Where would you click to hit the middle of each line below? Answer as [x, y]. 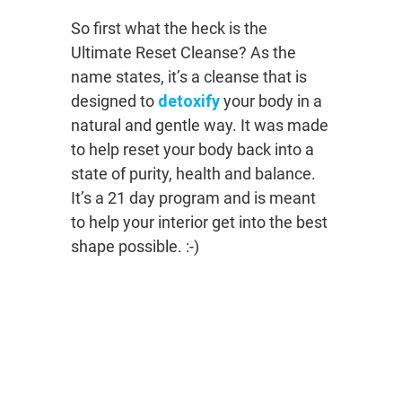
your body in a [271, 101]
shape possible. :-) [135, 247]
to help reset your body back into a [192, 150]
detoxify [189, 101]
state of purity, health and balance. [193, 174]
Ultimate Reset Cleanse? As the [184, 53]
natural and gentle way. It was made [200, 126]
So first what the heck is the [169, 29]
